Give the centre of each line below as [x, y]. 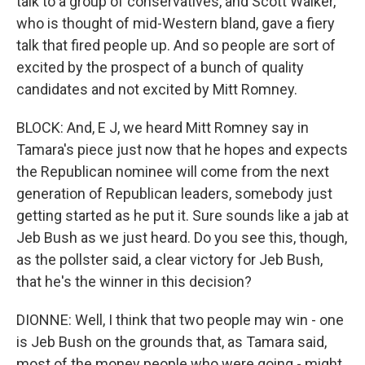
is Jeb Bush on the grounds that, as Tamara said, [172, 342]
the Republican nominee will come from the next [173, 172]
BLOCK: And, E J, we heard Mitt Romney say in [163, 128]
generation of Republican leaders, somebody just [174, 193]
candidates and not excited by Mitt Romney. [157, 89]
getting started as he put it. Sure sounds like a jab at [182, 215]
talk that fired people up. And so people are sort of [176, 45]
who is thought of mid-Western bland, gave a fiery [176, 23]
